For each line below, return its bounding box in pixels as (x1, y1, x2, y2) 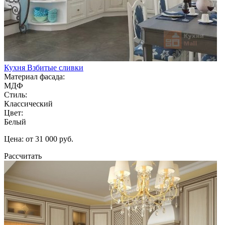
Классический (4, 99, 53, 108)
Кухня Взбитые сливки (4, 63, 83, 72)
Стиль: (4, 90, 27, 99)
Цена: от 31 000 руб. (4, 134, 73, 143)
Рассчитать (4, 151, 42, 160)
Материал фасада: (4, 72, 65, 81)
